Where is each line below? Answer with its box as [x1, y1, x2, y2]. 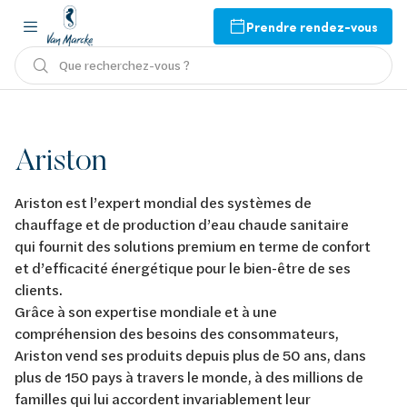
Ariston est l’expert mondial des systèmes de [15, 193, 312, 212]
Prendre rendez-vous [246, 16, 378, 35]
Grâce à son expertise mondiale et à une [15, 302, 277, 321]
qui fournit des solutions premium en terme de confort [15, 236, 371, 255]
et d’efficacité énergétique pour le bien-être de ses [15, 258, 351, 277]
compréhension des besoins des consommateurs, [15, 323, 339, 342]
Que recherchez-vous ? [59, 56, 190, 74]
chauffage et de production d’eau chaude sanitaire [15, 214, 349, 233]
